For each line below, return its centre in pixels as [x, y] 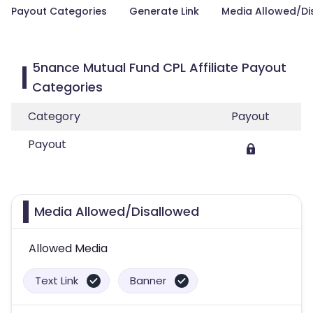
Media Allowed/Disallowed [117, 211]
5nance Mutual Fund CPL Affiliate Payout [160, 67]
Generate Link [164, 11]
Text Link [57, 281]
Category [54, 116]
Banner [148, 281]
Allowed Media [68, 248]
